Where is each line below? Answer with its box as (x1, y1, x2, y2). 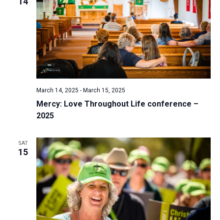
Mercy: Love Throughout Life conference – (36, 99, 198, 109)
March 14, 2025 (36, 86, 79, 94)
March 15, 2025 (82, 86, 125, 94)
